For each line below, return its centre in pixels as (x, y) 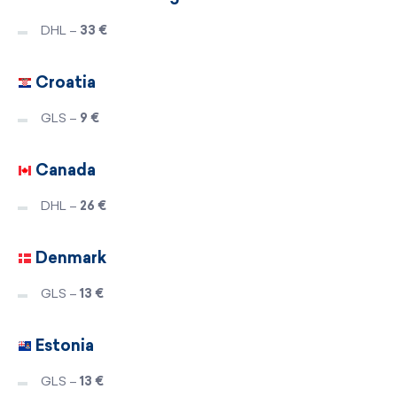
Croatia (64, 82)
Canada (64, 170)
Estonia (63, 345)
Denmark (69, 257)
